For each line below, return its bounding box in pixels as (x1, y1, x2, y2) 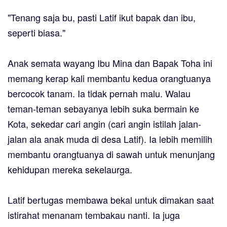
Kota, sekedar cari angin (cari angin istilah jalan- (8, 117, 201, 131)
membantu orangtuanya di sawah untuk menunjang (8, 147, 215, 161)
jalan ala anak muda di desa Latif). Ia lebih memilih (8, 132, 212, 146)
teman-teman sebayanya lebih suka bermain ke (8, 102, 199, 116)
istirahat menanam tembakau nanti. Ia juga (8, 208, 180, 222)
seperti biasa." (8, 26, 65, 40)
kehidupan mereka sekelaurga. (8, 163, 132, 176)
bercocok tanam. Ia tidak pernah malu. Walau (8, 87, 191, 100)
